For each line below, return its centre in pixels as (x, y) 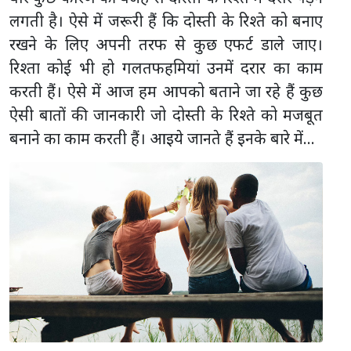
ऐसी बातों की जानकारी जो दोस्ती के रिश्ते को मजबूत (166, 114)
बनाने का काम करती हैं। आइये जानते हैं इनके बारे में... (162, 138)
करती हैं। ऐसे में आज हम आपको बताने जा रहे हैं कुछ (166, 91)
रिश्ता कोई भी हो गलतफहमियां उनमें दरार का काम (166, 67)
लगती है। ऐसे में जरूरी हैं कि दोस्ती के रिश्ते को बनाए (166, 20)
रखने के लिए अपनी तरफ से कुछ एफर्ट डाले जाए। (166, 44)
